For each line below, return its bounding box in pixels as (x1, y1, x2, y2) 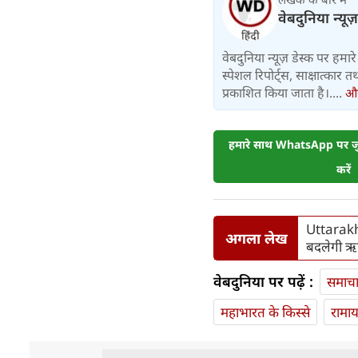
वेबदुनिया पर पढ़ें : (213, 272, 313, 292)
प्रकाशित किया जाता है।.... (222, 84, 345, 102)
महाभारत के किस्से (221, 303, 310, 322)
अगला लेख (225, 228, 288, 248)
